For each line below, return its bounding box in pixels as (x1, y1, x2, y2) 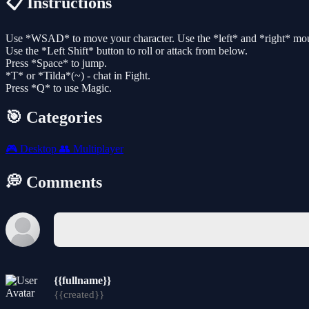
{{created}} (54, 288, 104, 300)
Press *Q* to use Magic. (6, 82, 112, 94)
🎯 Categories (6, 108, 102, 126)
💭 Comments (6, 172, 102, 191)
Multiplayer (70, 142, 123, 154)
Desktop (17, 142, 59, 154)
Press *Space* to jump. (6, 57, 107, 70)
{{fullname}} (54, 274, 111, 286)
